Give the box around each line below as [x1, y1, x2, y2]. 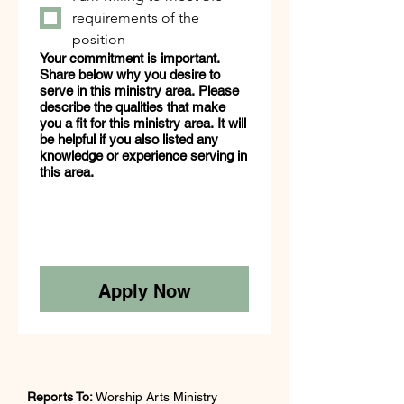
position [72, 31, 125, 48]
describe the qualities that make [40, 99, 225, 115]
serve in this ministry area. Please [40, 83, 198, 98]
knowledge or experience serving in [40, 148, 247, 163]
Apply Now [97, 280, 191, 302]
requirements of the [72, 9, 199, 26]
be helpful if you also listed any [40, 132, 218, 147]
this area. [40, 164, 94, 179]
